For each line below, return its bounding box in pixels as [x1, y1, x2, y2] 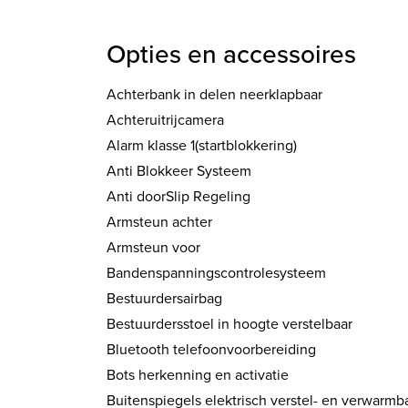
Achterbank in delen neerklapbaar [107, 84, 322, 106]
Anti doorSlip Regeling [107, 186, 250, 208]
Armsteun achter [107, 211, 212, 233]
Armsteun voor [107, 237, 200, 259]
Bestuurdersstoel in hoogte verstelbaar [107, 313, 352, 335]
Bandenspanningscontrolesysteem [107, 262, 326, 284]
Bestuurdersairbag [107, 288, 222, 310]
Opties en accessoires [107, 36, 356, 74]
